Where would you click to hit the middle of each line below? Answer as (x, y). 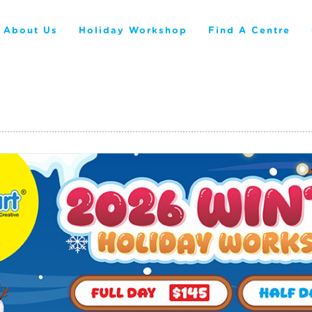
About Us (31, 31)
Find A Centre (249, 31)
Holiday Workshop (133, 31)
